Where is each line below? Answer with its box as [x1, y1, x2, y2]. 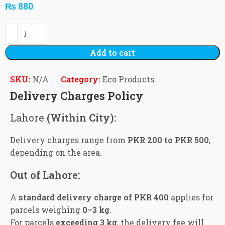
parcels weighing [10, 204, 83, 215]
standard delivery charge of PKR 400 [19, 191, 169, 202]
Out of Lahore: [10, 168, 80, 181]
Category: [61, 73, 101, 84]
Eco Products [102, 73, 155, 84]
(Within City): [44, 110, 117, 124]
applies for [169, 191, 214, 202]
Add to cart [90, 47, 135, 58]
